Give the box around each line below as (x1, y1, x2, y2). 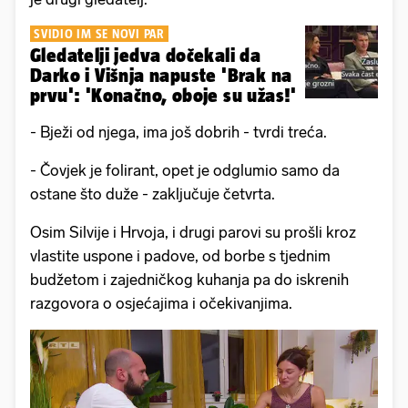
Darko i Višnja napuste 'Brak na (30, 64, 292, 86)
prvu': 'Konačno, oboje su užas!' (30, 84, 297, 106)
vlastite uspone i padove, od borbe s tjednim (30, 246, 331, 265)
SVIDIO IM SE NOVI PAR (34, 25, 165, 41)
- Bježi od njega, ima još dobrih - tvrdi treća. (30, 122, 327, 141)
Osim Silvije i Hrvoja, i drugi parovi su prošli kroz (30, 222, 356, 241)
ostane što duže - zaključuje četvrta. (30, 184, 275, 203)
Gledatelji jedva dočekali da (30, 44, 261, 66)
